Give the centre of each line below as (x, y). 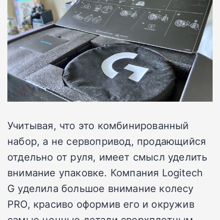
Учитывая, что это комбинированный (98, 125)
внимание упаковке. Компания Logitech (105, 173)
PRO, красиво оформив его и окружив (101, 204)
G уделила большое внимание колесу (101, 188)
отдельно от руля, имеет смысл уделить (108, 157)
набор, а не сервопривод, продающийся (107, 141)
